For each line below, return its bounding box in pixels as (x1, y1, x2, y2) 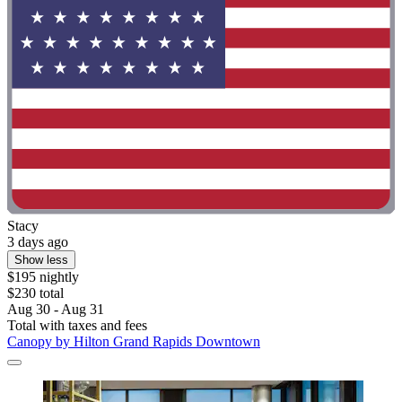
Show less (14, 252, 68, 267)
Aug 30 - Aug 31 (7, 301, 104, 317)
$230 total (7, 284, 64, 301)
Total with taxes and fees (7, 317, 147, 333)
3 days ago (7, 233, 68, 249)
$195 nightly (7, 268, 79, 284)
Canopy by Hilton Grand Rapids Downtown (7, 333, 260, 349)
